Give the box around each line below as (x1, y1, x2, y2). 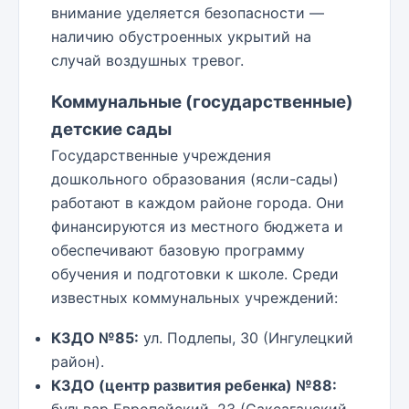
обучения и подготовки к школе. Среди (51, 265, 339, 284)
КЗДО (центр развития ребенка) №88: (51, 376, 337, 395)
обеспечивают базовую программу (51, 241, 305, 260)
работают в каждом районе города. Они (51, 194, 344, 213)
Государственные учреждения (51, 146, 271, 165)
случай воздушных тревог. (51, 51, 244, 70)
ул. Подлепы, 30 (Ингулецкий (139, 329, 353, 348)
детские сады (51, 119, 172, 141)
